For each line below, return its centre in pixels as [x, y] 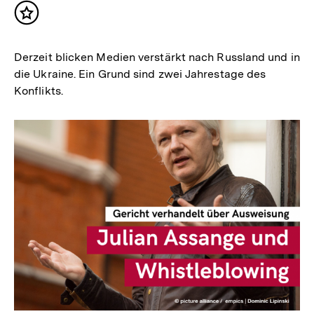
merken [48, 33]
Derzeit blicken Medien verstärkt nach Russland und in [157, 57]
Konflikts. [39, 90]
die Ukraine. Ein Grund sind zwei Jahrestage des [140, 74]
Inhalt [43, 19]
